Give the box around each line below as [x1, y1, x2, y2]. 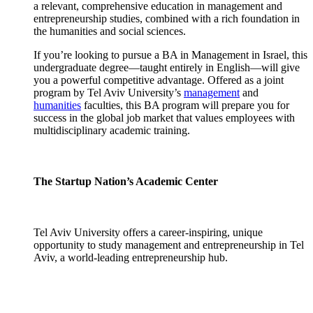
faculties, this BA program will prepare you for [81, 99, 289, 111]
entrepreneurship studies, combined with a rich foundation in [34, 12, 300, 24]
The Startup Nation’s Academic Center [34, 175, 218, 188]
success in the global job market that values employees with [34, 111, 295, 124]
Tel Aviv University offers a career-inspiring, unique [34, 226, 263, 239]
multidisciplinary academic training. [34, 124, 190, 136]
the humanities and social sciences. [34, 24, 186, 37]
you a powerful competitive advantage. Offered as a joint [34, 73, 284, 86]
